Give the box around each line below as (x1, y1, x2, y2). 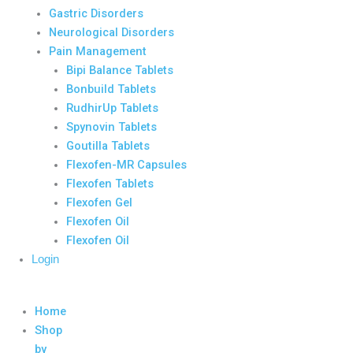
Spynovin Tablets (65, 119, 157, 134)
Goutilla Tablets (65, 138, 150, 153)
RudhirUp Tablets (65, 100, 158, 115)
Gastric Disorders (48, 6, 143, 20)
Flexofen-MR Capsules (65, 157, 187, 172)
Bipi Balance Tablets (65, 62, 173, 77)
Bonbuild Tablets (65, 81, 156, 96)
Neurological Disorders (48, 24, 174, 39)
